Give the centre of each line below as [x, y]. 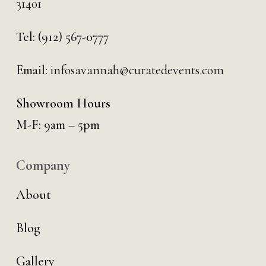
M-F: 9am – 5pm [58, 125]
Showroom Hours [63, 103]
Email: [33, 70]
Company [43, 165]
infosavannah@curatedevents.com [137, 70]
